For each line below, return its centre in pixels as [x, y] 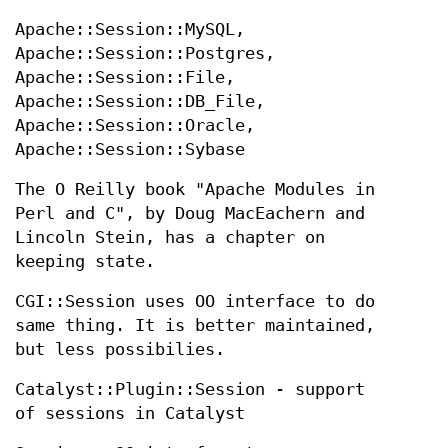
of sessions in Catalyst [130, 414]
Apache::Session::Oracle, [135, 126]
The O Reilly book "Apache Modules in [195, 190]
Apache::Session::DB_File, [140, 102]
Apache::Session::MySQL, [130, 30]
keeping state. [85, 262]
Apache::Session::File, [125, 78]
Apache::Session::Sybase [130, 150]
